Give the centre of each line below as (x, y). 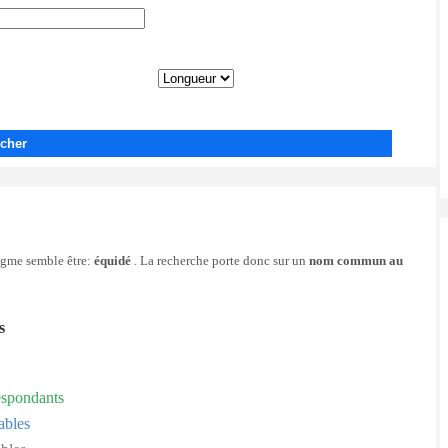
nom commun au (356, 261)
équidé (112, 261)
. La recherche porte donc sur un (220, 261)
